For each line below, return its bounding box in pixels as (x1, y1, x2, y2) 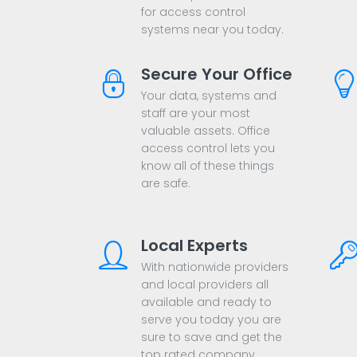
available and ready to (141, 294, 272, 311)
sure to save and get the (141, 329, 282, 346)
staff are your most (141, 105, 250, 122)
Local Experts (141, 234, 248, 257)
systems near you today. (141, 22, 284, 38)
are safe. (141, 175, 190, 192)
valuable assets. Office (141, 123, 270, 139)
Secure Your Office (141, 63, 292, 86)
